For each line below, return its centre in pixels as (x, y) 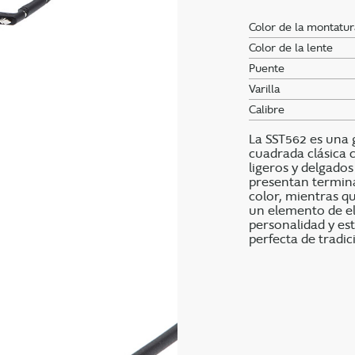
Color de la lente (291, 48)
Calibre (267, 110)
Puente (267, 69)
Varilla (264, 89)
